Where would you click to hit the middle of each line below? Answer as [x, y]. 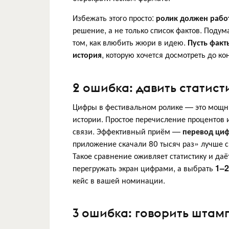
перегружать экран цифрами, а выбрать [144, 168]
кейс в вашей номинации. [119, 180]
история [87, 55]
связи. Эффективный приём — [128, 131]
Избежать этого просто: [114, 18]
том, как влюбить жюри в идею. [130, 42]
